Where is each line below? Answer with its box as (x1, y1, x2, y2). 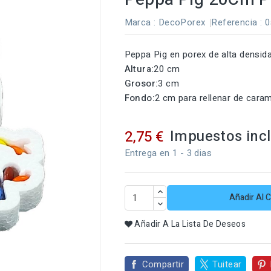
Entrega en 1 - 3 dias (124, 146, 212, 160)
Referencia (211, 16, 258, 29)
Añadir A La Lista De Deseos (134, 218, 246, 231)
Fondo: (124, 91, 155, 105)
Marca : (124, 16, 156, 29)
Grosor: (124, 77, 158, 90)
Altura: (124, 62, 154, 76)
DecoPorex (158, 16, 206, 29)
